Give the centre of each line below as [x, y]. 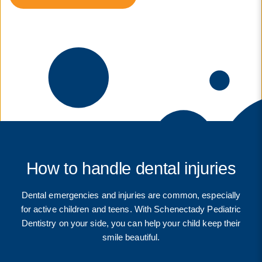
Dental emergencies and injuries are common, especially [131, 195]
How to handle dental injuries [131, 168]
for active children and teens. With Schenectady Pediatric [131, 209]
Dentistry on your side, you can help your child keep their [131, 223]
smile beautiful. [131, 237]
